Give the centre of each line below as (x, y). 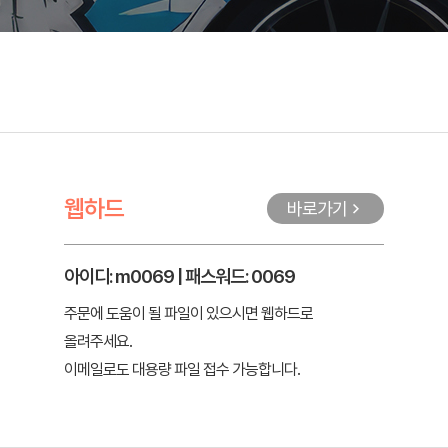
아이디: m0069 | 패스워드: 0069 (180, 276)
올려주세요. (98, 341)
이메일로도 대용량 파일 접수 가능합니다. (182, 369)
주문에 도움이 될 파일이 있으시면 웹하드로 (189, 313)
